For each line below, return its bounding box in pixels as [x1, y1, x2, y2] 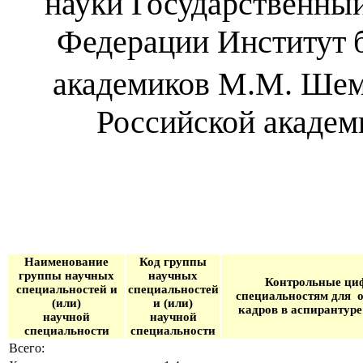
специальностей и [15, 283, 117, 297]
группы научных [19, 269, 114, 283]
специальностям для [236, 289, 357, 303]
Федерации [56, 23, 217, 61]
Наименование [24, 255, 109, 269]
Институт [216, 23, 346, 61]
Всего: [9, 341, 45, 356]
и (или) [153, 297, 193, 310]
